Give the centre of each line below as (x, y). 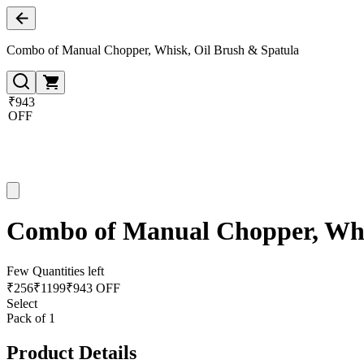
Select (22, 303)
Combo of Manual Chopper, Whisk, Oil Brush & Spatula (153, 50)
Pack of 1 (31, 318)
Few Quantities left (55, 271)
